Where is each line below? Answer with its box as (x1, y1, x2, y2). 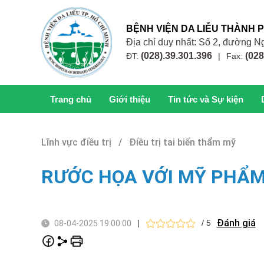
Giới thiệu (108, 94, 150, 104)
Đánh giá (216, 217, 256, 229)
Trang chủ (49, 94, 91, 104)
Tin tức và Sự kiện (167, 94, 243, 104)
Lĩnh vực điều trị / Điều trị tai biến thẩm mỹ (41, 137, 236, 148)
